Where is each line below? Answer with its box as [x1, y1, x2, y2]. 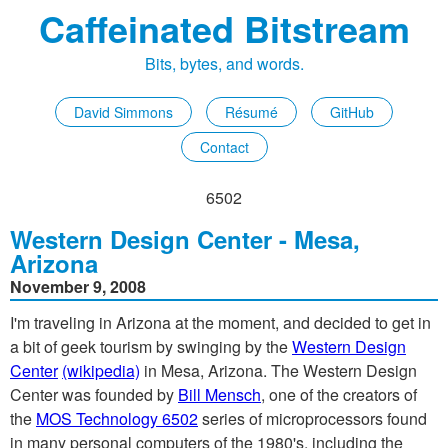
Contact [199, 137, 249, 157]
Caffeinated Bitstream [38, 2, 410, 54]
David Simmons [74, 102, 173, 122]
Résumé [225, 102, 278, 122]
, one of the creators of [261, 383, 417, 406]
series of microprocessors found [198, 407, 427, 430]
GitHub [330, 102, 374, 122]
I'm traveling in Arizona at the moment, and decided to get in [10, 311, 431, 334]
